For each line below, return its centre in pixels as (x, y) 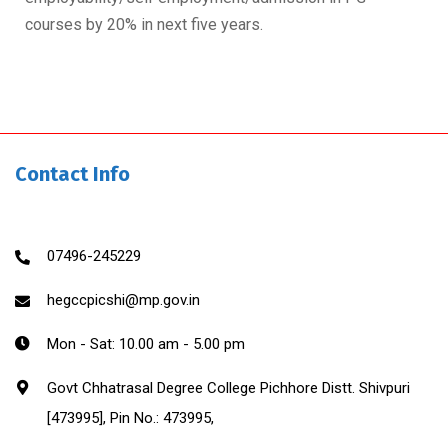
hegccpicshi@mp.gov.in (123, 300)
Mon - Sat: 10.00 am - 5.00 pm (146, 344)
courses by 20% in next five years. (144, 25)
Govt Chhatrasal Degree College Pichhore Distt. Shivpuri (228, 388)
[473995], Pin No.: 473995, (130, 418)
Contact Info (72, 174)
